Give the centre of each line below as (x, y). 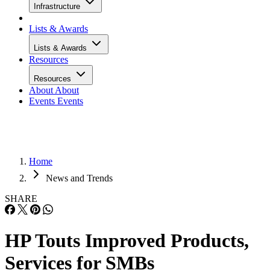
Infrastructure (58, 6)
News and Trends (79, 178)
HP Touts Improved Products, (127, 241)
